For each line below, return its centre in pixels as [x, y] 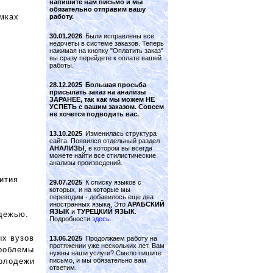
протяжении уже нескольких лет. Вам [107, 246]
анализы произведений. [86, 163]
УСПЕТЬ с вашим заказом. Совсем [107, 107]
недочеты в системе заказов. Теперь [107, 43]
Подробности [71, 219]
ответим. [63, 268]
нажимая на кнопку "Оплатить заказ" [106, 51]
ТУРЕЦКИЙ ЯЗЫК [106, 211]
